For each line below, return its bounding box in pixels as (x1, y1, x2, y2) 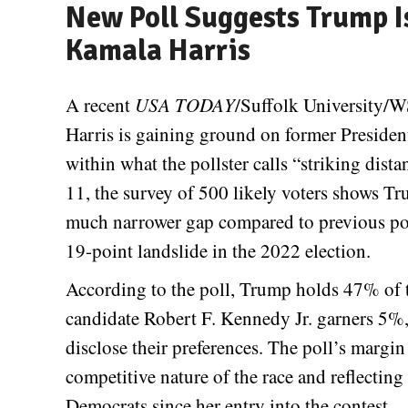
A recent (66, 91, 135, 117)
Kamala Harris (66, 32, 250, 68)
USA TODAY (135, 91, 235, 117)
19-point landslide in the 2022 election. (66, 237, 371, 263)
